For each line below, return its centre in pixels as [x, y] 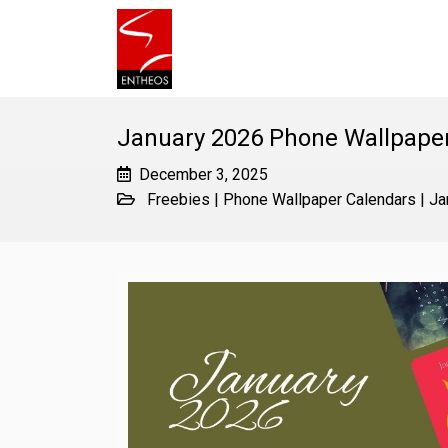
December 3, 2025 [203, 174]
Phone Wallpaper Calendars [319, 199]
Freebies [178, 199]
